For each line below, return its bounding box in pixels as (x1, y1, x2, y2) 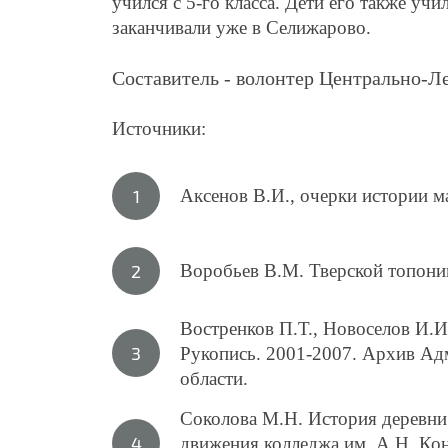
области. (180, 367, 248, 389)
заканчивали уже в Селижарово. (112, 16, 371, 38)
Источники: (112, 117, 206, 139)
